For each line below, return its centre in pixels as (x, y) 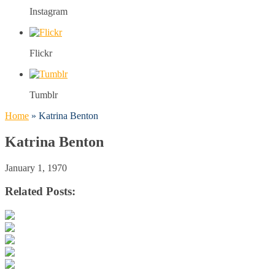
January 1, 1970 (36, 168)
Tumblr (44, 95)
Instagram (48, 11)
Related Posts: (40, 192)
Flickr (41, 53)
